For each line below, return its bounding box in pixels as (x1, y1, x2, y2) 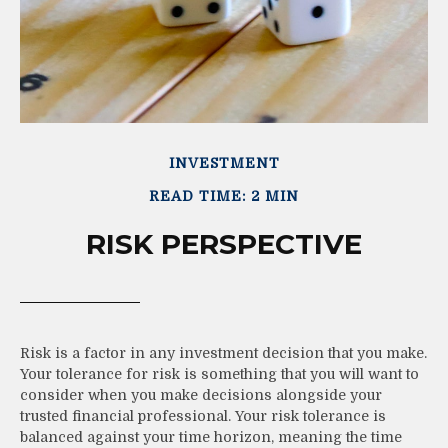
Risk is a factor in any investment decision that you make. (20, 344, 427, 361)
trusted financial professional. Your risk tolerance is (20, 407, 386, 424)
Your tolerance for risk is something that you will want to (20, 365, 419, 382)
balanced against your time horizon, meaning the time (20, 428, 402, 445)
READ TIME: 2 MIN (149, 187, 299, 204)
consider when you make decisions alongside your (20, 386, 382, 403)
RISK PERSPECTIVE (86, 226, 362, 261)
